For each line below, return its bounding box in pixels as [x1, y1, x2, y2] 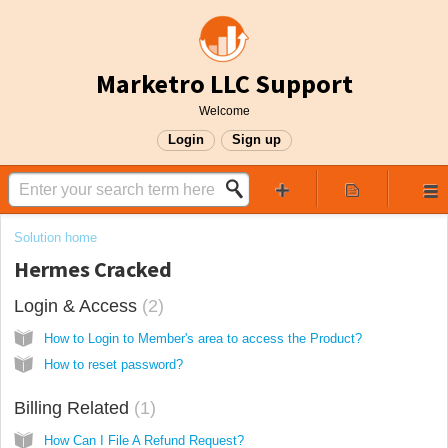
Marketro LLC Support [95, 67, 353, 100]
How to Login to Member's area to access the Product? [44, 330, 362, 346]
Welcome [198, 104, 250, 118]
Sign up [231, 132, 281, 147]
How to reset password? [44, 356, 183, 372]
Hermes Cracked [14, 255, 172, 284]
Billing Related [14, 397, 134, 418]
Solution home [14, 230, 97, 245]
